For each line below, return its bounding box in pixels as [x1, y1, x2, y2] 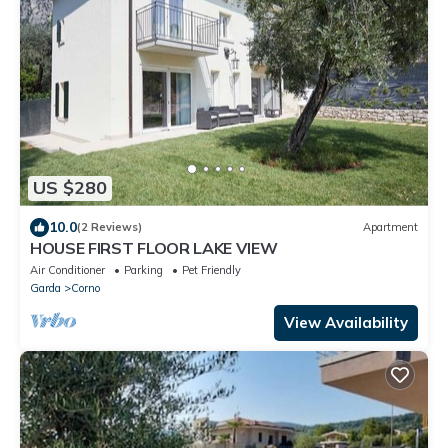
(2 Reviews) [77, 220, 142, 235]
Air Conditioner [30, 262, 105, 277]
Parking [124, 262, 163, 277]
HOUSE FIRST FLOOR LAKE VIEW [30, 237, 278, 258]
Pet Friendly [182, 262, 241, 277]
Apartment [363, 220, 418, 235]
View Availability [284, 312, 408, 332]
